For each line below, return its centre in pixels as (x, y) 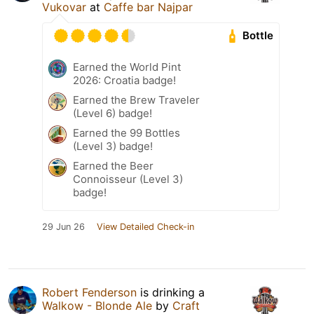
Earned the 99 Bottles (127, 132)
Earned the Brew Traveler (136, 100)
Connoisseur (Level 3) (128, 179)
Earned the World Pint (127, 67)
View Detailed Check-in (145, 226)
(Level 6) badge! (112, 113)
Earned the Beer (113, 165)
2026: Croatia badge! (124, 80)
